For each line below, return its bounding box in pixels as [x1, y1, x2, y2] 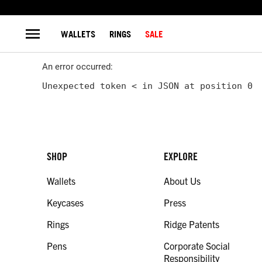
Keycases [47, 196, 84, 208]
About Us [164, 175, 201, 187]
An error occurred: [42, 61, 113, 72]
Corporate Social [164, 240, 230, 251]
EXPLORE [164, 150, 198, 163]
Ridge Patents [164, 218, 219, 230]
